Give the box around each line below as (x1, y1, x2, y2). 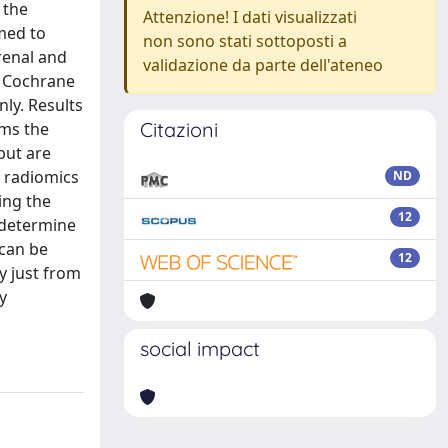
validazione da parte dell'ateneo (143, 54, 383, 76)
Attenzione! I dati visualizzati (143, 6, 357, 28)
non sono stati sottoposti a (143, 30, 347, 52)
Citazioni (140, 117, 218, 142)
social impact (140, 336, 260, 361)
